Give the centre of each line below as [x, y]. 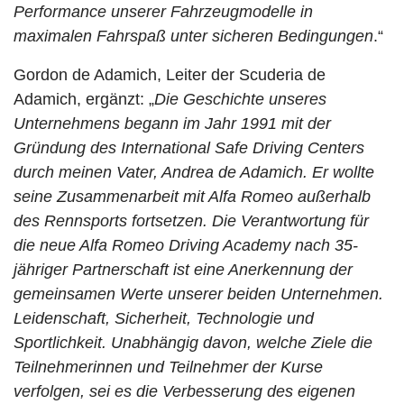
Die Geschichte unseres [240, 99]
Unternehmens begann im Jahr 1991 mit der [172, 124]
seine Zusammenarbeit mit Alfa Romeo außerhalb [192, 197]
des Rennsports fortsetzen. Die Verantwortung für [191, 221]
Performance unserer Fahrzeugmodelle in [163, 12]
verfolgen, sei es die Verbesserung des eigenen [184, 391]
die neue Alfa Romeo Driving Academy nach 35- [186, 245]
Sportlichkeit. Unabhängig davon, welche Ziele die [193, 343]
